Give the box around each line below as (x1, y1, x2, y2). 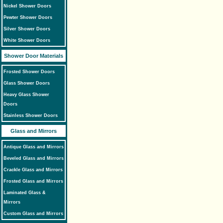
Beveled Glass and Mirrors (3, 156, 64, 161)
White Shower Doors (3, 38, 50, 43)
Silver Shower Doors (3, 26, 50, 31)
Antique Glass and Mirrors (3, 144, 64, 149)
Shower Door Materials (4, 53, 63, 59)
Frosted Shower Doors (3, 69, 55, 74)
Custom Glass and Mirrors (3, 211, 63, 216)
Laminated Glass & (3, 190, 46, 195)
